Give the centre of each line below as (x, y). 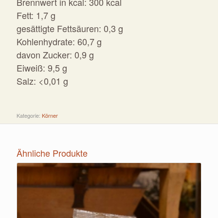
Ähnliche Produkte (52, 153)
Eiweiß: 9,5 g (42, 67)
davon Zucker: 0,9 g (55, 54)
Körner (50, 116)
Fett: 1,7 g (36, 15)
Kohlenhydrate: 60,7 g (59, 41)
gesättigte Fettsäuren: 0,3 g (70, 28)
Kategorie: (29, 116)
